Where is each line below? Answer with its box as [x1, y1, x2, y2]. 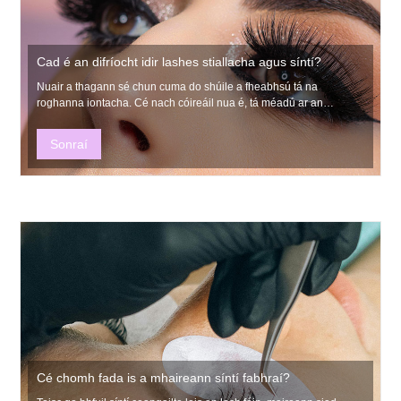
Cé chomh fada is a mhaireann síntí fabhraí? [37, 370, 291, 385]
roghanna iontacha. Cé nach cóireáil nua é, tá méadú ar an [37, 97, 135, 110]
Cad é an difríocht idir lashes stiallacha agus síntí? [37, 55, 322, 70]
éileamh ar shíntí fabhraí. [37, 113, 158, 126]
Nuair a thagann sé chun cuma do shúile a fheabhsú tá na [37, 81, 319, 94]
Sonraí [50, 137, 89, 152]
